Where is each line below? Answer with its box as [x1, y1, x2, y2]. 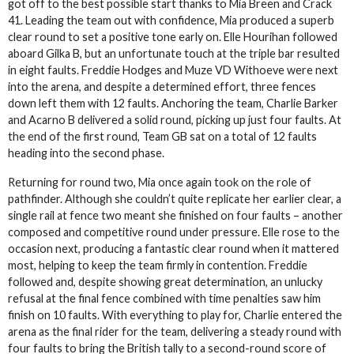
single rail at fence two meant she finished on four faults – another [8, 209, 343, 222]
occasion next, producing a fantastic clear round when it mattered [8, 242, 339, 255]
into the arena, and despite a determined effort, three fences [8, 80, 316, 93]
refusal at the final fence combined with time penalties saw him [8, 292, 321, 305]
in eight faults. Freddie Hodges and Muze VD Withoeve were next [8, 63, 338, 77]
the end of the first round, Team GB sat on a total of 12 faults [8, 130, 317, 143]
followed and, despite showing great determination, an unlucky [8, 275, 322, 288]
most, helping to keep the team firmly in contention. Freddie [8, 258, 307, 272]
